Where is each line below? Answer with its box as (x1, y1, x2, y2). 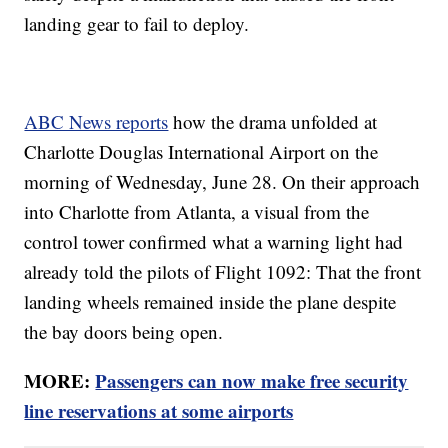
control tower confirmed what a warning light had (24, 229, 404, 255)
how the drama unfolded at (168, 109, 378, 135)
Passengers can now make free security (95, 367, 409, 395)
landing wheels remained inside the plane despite (24, 289, 397, 315)
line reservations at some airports (24, 397, 294, 425)
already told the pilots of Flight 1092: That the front (24, 259, 422, 285)
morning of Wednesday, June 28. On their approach (24, 169, 421, 195)
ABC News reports (24, 109, 169, 135)
